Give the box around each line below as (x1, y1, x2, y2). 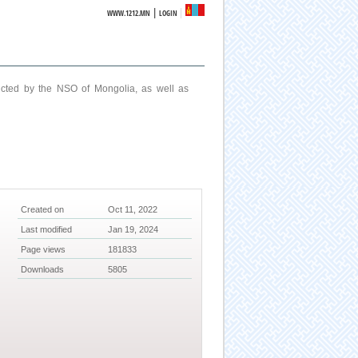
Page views (21, 245, 66, 255)
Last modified (21, 225, 73, 235)
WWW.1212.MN (107, 8, 151, 18)
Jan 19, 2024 (108, 225, 159, 235)
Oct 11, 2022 (108, 205, 158, 215)
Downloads (21, 265, 65, 275)
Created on (21, 205, 65, 215)
